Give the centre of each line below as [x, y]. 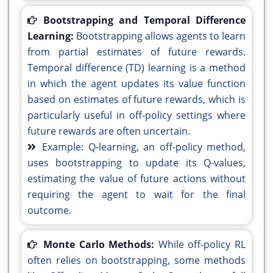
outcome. [49, 211]
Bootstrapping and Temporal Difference [144, 20]
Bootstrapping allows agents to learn [161, 36]
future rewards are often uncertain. [109, 131]
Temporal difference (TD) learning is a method [136, 68]
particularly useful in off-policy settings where [136, 115]
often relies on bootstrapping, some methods [136, 261]
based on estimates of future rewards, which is [136, 100]
